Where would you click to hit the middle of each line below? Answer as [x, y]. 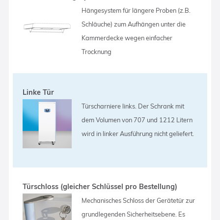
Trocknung [97, 51]
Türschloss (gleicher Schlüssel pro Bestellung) [100, 186]
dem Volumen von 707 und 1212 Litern [137, 120]
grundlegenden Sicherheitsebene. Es [134, 214]
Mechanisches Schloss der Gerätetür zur [138, 200]
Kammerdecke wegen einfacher [127, 38]
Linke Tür [39, 92]
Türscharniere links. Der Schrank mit [133, 106]
